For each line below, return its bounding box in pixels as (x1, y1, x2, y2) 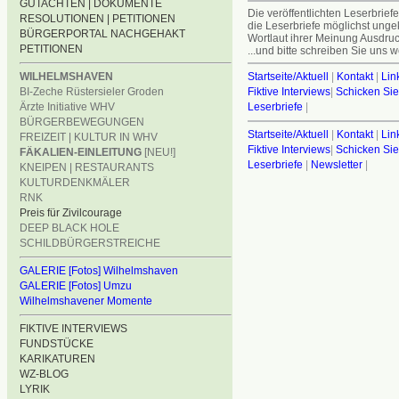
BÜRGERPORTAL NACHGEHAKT (20, 28, 185, 40)
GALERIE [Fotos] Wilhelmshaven (20, 265, 178, 277)
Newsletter (310, 158, 362, 171)
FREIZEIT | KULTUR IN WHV (20, 131, 158, 143)
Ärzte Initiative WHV (20, 101, 115, 113)
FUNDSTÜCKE (20, 338, 94, 350)
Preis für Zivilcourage (20, 207, 122, 219)
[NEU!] (142, 146, 175, 159)
